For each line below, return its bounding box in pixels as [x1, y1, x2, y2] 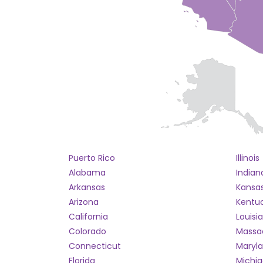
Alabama [69, 167, 106, 178]
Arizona [69, 196, 99, 208]
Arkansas [69, 181, 105, 193]
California [69, 211, 108, 222]
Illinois [236, 152, 259, 164]
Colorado [69, 225, 106, 237]
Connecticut [69, 240, 121, 252]
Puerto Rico [69, 152, 115, 164]
